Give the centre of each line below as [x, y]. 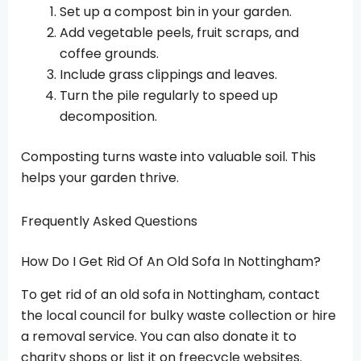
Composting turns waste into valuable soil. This [168, 156]
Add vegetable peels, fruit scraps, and [179, 32]
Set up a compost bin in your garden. [176, 11]
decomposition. [108, 116]
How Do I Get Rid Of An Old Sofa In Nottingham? [171, 261]
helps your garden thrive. [100, 177]
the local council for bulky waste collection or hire [178, 315]
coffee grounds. [109, 53]
